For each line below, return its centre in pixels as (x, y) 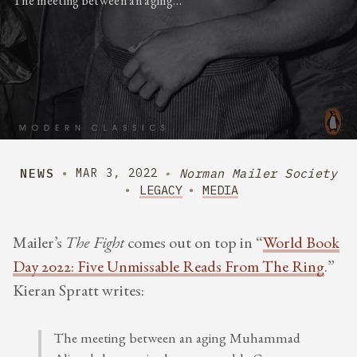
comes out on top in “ (194, 244)
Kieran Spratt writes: (78, 292)
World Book (301, 244)
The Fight (95, 244)
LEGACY (161, 189)
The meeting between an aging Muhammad (177, 339)
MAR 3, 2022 (117, 173)
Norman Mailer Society (258, 173)
